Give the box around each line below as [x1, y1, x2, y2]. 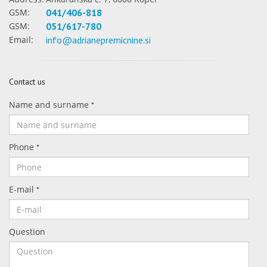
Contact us [9, 76, 45, 87]
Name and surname [9, 99, 91, 110]
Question [9, 226, 45, 237]
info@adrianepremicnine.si [46, 34, 151, 46]
